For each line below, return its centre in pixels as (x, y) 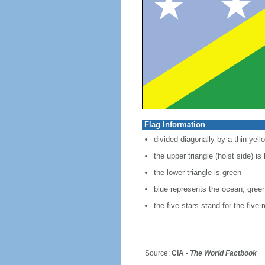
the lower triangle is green (197, 172)
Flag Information (174, 125)
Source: (153, 253)
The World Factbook (223, 253)
